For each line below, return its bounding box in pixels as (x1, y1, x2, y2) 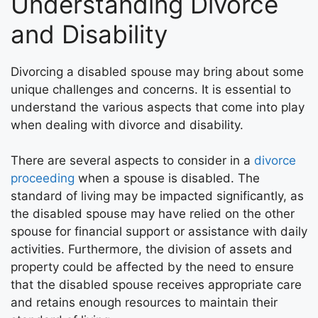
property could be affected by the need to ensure (11, 260, 294, 274)
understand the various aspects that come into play (11, 99, 305, 114)
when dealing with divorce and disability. (11, 117, 243, 132)
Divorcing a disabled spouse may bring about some (11, 64, 304, 79)
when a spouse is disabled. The (75, 171, 260, 185)
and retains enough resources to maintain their (11, 295, 278, 309)
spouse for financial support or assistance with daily (11, 224, 307, 238)
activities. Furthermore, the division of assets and (11, 242, 292, 256)
